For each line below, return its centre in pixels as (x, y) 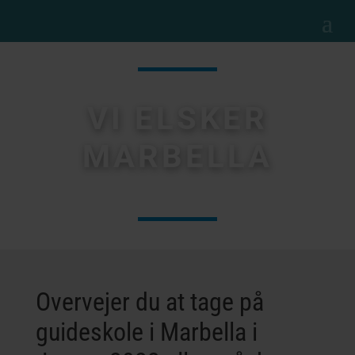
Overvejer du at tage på (149, 302)
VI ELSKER (177, 118)
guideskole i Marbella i (146, 332)
